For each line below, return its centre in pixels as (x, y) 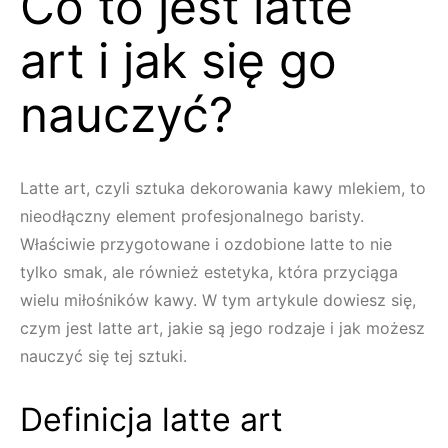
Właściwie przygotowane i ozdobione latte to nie (206, 244)
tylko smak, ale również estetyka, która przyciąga (209, 272)
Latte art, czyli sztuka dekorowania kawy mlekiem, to (223, 188)
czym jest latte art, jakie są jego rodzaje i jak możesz (222, 328)
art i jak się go (178, 60)
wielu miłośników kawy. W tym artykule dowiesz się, (218, 300)
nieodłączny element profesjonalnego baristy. (192, 216)
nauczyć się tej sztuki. (103, 356)
